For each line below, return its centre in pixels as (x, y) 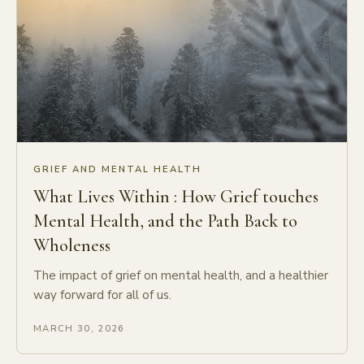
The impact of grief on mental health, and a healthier (181, 276)
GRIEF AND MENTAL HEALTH (118, 170)
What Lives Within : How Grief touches (176, 197)
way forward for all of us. (102, 295)
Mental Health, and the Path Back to (165, 221)
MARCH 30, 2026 (79, 329)
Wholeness (72, 246)
